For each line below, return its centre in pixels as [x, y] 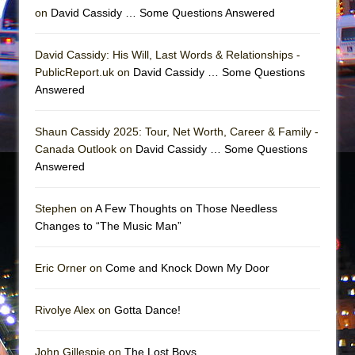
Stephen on [65, 208]
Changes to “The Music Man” [108, 225]
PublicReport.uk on [84, 72]
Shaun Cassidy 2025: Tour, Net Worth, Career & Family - [177, 131]
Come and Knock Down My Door [187, 267]
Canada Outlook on [85, 149]
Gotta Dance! [147, 309]
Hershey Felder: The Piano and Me [184, 29]
